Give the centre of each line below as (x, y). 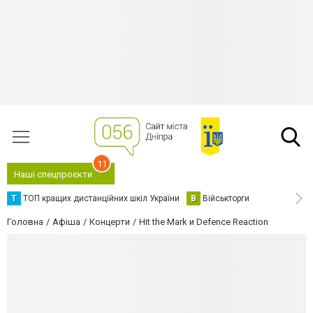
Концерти (110, 222)
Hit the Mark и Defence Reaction (204, 222)
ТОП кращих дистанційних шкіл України (101, 198)
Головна (25, 222)
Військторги (226, 198)
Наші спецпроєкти (53, 174)
